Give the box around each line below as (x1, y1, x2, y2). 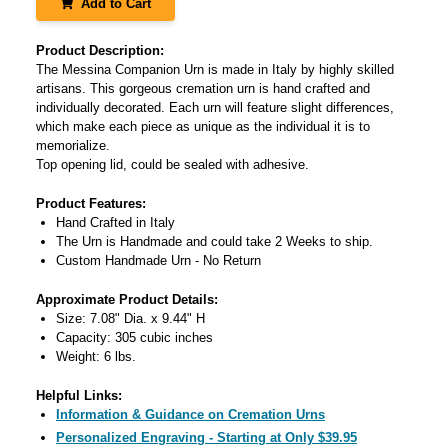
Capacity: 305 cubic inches (56, 330, 213, 345)
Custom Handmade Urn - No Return (56, 253, 261, 268)
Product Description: (36, 43, 164, 58)
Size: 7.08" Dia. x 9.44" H (56, 311, 205, 326)
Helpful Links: (36, 388, 122, 403)
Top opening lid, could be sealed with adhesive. (36, 157, 309, 172)
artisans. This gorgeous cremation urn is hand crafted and (36, 81, 370, 96)
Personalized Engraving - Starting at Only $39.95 (56, 430, 357, 445)
